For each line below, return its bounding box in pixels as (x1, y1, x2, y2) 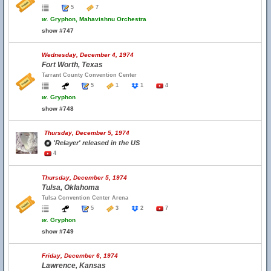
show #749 (42, 228, 74, 235)
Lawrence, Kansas (42, 261, 106, 270)
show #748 (42, 105, 74, 112)
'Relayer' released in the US (51, 139, 140, 146)
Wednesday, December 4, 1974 (42, 51, 134, 58)
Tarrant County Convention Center (42, 72, 137, 78)
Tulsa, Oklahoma (42, 183, 99, 192)
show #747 (42, 27, 74, 34)
